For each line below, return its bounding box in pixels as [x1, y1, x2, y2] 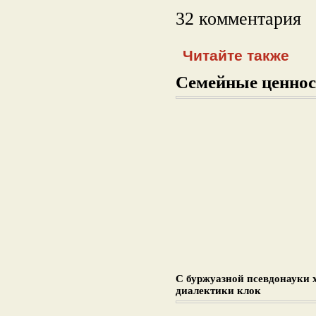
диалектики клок [176, 285, 261, 296]
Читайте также [183, 47, 289, 63]
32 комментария [176, 8, 301, 29]
